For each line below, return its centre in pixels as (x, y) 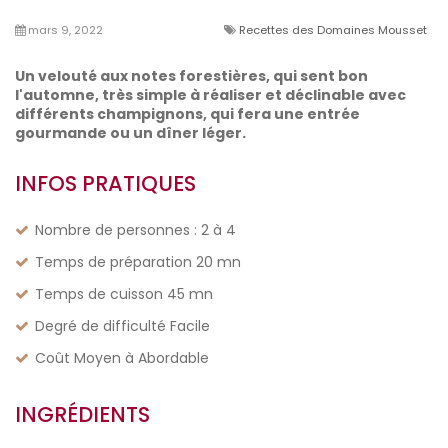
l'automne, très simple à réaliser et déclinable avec (210, 94)
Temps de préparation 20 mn (138, 261)
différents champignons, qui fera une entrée (187, 113)
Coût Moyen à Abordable (122, 357)
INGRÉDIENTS (82, 414)
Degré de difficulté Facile (122, 325)
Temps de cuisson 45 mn (124, 293)
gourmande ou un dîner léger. (130, 132)
